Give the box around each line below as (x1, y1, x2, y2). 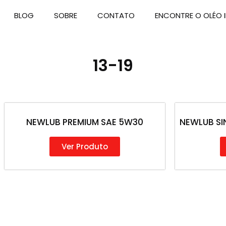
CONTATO (97, 10, 135, 21)
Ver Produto (61, 141, 108, 152)
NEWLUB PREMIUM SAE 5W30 (26, 116, 143, 129)
